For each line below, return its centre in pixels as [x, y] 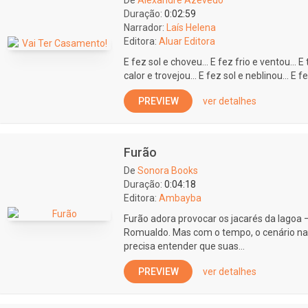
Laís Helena [191, 27]
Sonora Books [168, 170]
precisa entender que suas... [184, 246]
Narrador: [144, 27]
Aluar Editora [187, 41]
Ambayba [180, 198]
